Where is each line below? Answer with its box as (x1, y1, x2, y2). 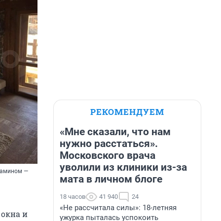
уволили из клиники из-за (60, 161, 187, 173)
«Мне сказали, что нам (60, 126, 171, 138)
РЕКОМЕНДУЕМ (90, 106, 164, 117)
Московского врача (60, 149, 155, 161)
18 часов (60, 193, 85, 200)
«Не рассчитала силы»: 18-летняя (60, 203, 177, 212)
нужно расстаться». (60, 138, 158, 149)
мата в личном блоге (60, 173, 162, 185)
